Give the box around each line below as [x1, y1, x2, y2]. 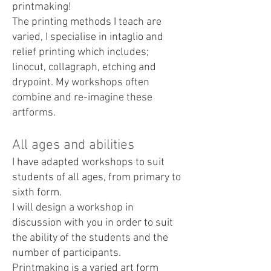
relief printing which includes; [12, 46, 149, 59]
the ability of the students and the [12, 232, 168, 244]
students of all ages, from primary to [12, 171, 181, 184]
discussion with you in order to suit [12, 217, 173, 229]
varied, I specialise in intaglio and [12, 31, 163, 44]
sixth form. [12, 186, 62, 199]
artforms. [12, 106, 56, 119]
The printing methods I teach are [12, 16, 162, 28]
